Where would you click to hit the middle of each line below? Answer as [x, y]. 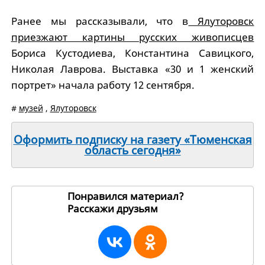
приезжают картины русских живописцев [132, 37]
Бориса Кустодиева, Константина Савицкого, [132, 53]
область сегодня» [132, 150]
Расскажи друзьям [114, 208]
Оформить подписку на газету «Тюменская [132, 139]
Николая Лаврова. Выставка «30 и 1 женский [132, 69]
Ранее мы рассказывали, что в [100, 21]
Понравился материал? [126, 196]
